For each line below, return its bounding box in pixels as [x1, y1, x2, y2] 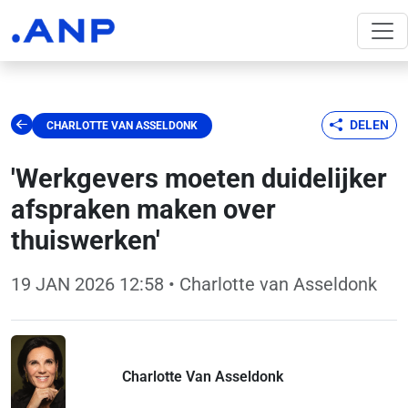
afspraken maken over [11, 194, 276, 225]
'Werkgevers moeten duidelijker [11, 163, 387, 194]
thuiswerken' [11, 225, 160, 256]
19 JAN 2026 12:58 [11, 273, 164, 295]
